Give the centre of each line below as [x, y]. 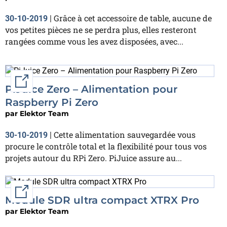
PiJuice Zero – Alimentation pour [91, 89]
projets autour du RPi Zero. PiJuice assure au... [93, 158]
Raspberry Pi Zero [52, 103]
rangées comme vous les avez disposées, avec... [94, 41]
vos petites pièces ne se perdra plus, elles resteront [101, 29]
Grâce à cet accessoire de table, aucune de [133, 18]
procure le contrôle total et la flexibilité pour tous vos [106, 146]
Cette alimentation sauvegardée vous [125, 135]
